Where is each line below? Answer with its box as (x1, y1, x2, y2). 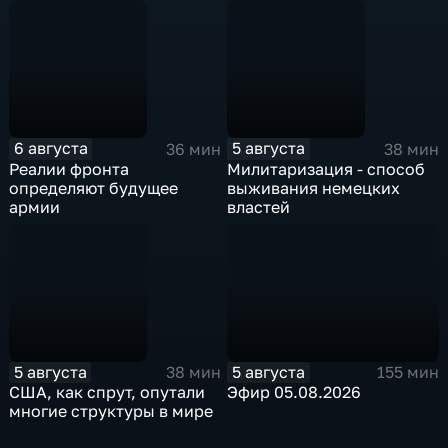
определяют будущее (9, 177, 179, 198)
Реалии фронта (9, 158, 130, 179)
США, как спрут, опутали (9, 382, 206, 403)
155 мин (376, 362, 439, 383)
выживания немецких (227, 177, 401, 198)
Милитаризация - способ (227, 158, 426, 179)
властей (227, 196, 291, 217)
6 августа (13, 138, 88, 159)
